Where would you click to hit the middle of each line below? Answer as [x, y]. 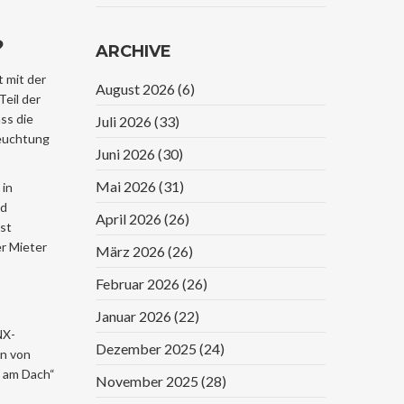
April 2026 [130, 219]
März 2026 [132, 251]
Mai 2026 [127, 186]
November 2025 [148, 381]
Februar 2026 [139, 284]
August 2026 [137, 89]
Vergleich [201, 13]
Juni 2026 [127, 154]
